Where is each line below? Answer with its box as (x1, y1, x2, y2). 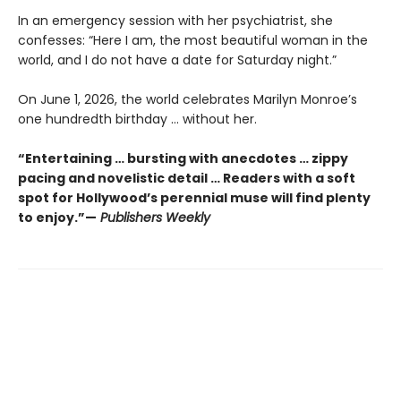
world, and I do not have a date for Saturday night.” (18, 50, 337, 69)
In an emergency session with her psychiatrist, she (18, 11, 333, 30)
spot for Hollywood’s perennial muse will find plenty (18, 188, 371, 207)
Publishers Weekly (97, 208, 210, 226)
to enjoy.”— (18, 208, 97, 226)
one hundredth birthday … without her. (18, 109, 257, 128)
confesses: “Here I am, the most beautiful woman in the (18, 30, 368, 49)
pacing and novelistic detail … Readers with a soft (18, 168, 355, 187)
